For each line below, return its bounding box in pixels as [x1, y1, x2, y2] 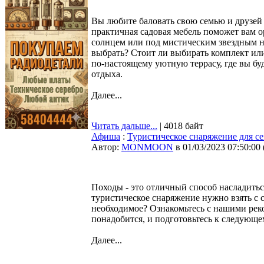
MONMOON [121, 142, 173, 152]
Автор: [91, 142, 121, 152]
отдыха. [91, 69, 123, 79]
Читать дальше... [91, 121, 157, 131]
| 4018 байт [157, 121, 203, 131]
